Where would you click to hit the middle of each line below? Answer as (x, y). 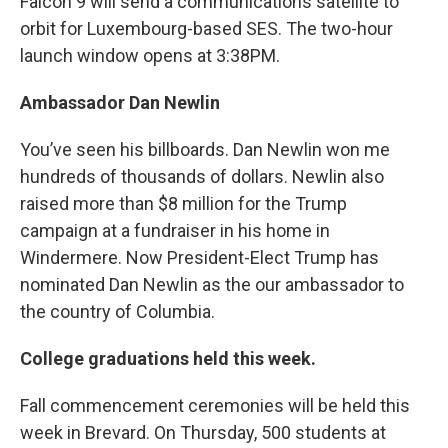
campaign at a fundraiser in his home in (175, 230)
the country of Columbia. (117, 311)
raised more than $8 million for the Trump (183, 203)
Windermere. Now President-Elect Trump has (199, 257)
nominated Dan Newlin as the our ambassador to (212, 284)
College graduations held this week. (168, 358)
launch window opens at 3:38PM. (150, 55)
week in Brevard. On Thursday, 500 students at (203, 432)
